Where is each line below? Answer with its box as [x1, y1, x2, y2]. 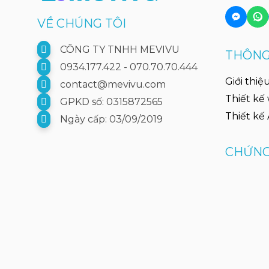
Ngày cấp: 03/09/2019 [58, 113, 163, 125]
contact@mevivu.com [58, 79, 166, 90]
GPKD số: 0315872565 [58, 96, 163, 107]
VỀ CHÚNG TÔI [37, 16, 126, 31]
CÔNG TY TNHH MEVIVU [58, 44, 180, 55]
